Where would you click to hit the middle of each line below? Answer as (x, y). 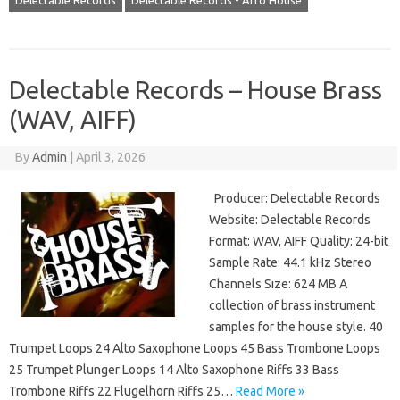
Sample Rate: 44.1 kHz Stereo (290, 263)
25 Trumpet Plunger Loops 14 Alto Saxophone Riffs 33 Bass (174, 370)
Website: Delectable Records (290, 220)
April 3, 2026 (110, 158)
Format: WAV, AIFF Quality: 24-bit (299, 242)
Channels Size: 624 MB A (278, 284)
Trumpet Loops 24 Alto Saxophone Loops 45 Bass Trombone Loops (195, 349)
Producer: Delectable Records (295, 199)
